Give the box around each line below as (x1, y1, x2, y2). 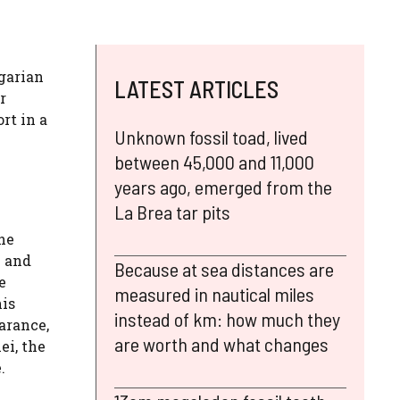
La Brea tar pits (114, 199, 230, 223)
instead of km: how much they (114, 306, 340, 330)
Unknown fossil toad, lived (114, 124, 308, 148)
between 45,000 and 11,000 (114, 149, 314, 173)
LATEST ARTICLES (114, 74, 279, 103)
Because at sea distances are (114, 256, 334, 280)
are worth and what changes (114, 331, 329, 355)
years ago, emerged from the (114, 174, 332, 198)
